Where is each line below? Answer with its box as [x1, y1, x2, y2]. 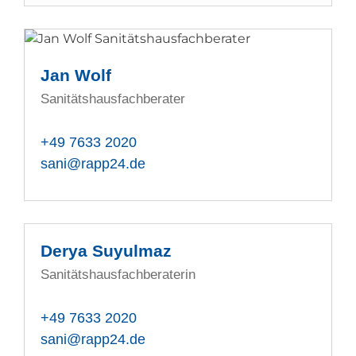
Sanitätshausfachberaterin [41, 267, 200, 283]
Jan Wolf [41, 66, 112, 85]
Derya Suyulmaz [41, 242, 172, 261]
